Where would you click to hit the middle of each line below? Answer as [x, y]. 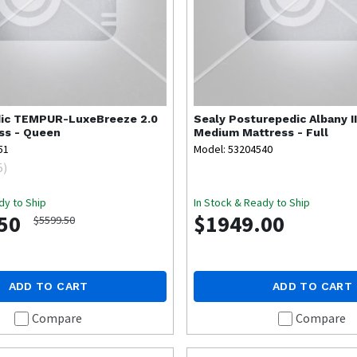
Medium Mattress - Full [261, 133]
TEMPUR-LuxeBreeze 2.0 [86, 119]
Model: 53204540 [233, 149]
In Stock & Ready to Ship [252, 203]
